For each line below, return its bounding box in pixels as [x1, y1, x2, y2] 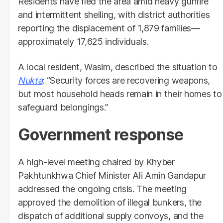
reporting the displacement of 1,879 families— [18, 23, 200, 34]
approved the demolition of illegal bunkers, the [18, 197, 202, 208]
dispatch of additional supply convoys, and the [18, 211, 204, 222]
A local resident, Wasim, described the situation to [18, 62, 218, 73]
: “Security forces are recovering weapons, [42, 75, 210, 86]
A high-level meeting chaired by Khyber [18, 157, 175, 168]
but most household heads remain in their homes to [18, 89, 222, 100]
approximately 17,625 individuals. [18, 36, 149, 47]
